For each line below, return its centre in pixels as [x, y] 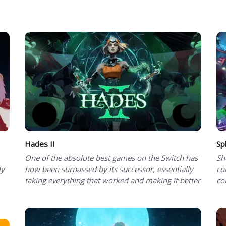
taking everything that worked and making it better [112, 180]
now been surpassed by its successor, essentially [109, 169]
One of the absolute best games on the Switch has [111, 158]
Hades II [40, 144]
